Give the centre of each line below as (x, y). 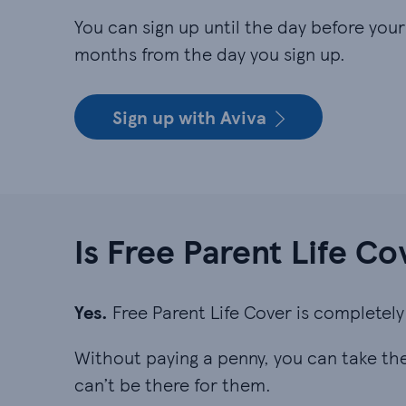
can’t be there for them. (173, 384)
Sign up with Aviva (189, 117)
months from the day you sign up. (210, 53)
